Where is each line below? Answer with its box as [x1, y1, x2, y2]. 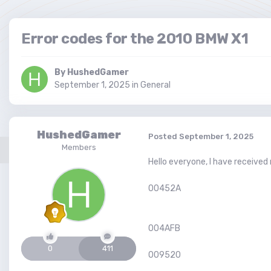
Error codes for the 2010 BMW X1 [21, 30, 249, 48]
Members [61, 143, 96, 152]
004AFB [148, 223, 180, 234]
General [140, 80, 171, 91]
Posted [148, 131, 179, 141]
